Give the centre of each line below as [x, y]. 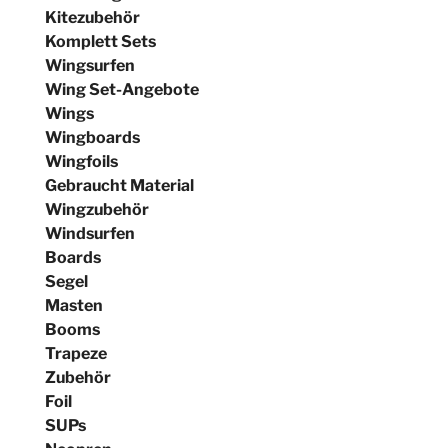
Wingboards [92, 137]
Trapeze [75, 353]
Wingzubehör [96, 209]
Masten [73, 305]
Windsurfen [89, 233]
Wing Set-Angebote [121, 89]
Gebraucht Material [119, 185]
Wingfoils [81, 161]
